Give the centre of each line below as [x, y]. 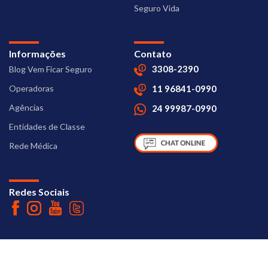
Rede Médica [33, 145]
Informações [37, 53]
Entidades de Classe [47, 126]
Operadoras [31, 88]
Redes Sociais [39, 191]
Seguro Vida [157, 8]
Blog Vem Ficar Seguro [51, 69]
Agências [26, 107]
